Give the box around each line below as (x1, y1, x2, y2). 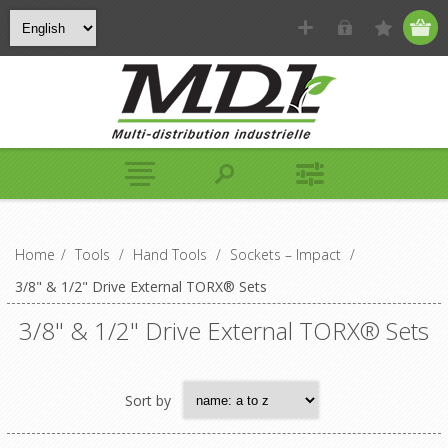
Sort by (124, 390, 171, 410)
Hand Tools (132, 245, 207, 264)
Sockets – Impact (229, 245, 341, 264)
